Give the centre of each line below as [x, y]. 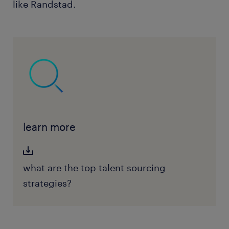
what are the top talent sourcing [94, 168]
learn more [49, 127]
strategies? [47, 183]
